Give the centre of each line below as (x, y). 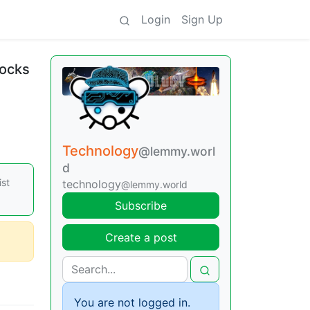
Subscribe (141, 206)
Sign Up (202, 19)
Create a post (141, 238)
